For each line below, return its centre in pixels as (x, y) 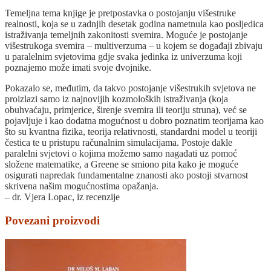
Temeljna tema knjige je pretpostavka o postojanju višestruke (120, 13)
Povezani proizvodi (52, 220)
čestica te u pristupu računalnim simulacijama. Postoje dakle (119, 143)
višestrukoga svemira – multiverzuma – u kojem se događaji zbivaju (134, 46)
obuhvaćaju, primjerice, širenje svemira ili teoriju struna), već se (126, 110)
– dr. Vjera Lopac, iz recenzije (62, 197)
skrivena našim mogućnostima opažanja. (82, 186)
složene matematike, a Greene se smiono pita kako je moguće (122, 165)
